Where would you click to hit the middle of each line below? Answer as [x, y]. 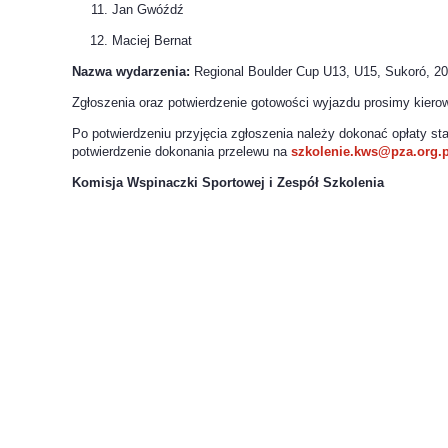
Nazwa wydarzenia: [131, 72]
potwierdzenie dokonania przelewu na [181, 152]
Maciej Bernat [152, 41]
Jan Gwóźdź [148, 10]
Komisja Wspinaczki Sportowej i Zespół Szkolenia [228, 183]
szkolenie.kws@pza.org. [366, 152]
